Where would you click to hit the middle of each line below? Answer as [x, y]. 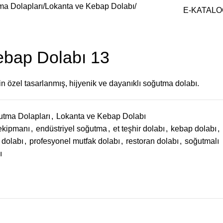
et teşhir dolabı [139, 129]
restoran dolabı [152, 141]
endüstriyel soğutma [71, 129]
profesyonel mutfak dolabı [75, 141]
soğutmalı [202, 141]
